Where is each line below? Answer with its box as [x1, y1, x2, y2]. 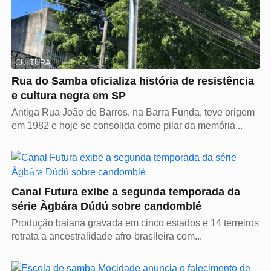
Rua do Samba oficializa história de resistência [11, 75, 254, 88]
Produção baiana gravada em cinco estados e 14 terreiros [11, 218, 259, 229]
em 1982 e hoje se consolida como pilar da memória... [11, 120, 243, 131]
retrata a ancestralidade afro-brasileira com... [11, 231, 202, 242]
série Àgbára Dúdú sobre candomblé [11, 200, 201, 213]
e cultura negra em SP [11, 90, 126, 102]
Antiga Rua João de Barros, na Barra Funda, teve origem [11, 107, 255, 118]
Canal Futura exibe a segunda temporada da [11, 186, 240, 198]
